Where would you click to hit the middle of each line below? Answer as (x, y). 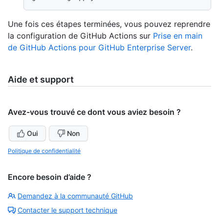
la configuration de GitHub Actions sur (80, 36)
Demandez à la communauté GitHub (75, 196)
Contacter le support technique (67, 210)
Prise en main (178, 36)
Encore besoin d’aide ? (50, 177)
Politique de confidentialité (44, 151)
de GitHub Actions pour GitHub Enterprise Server (99, 48)
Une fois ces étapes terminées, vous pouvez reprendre (109, 24)
